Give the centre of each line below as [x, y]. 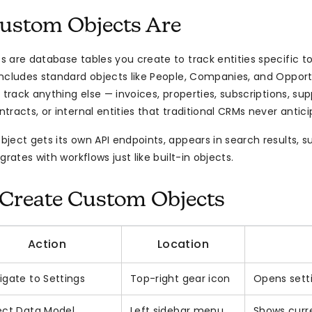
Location [183, 244]
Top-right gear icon [180, 279]
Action [47, 244]
